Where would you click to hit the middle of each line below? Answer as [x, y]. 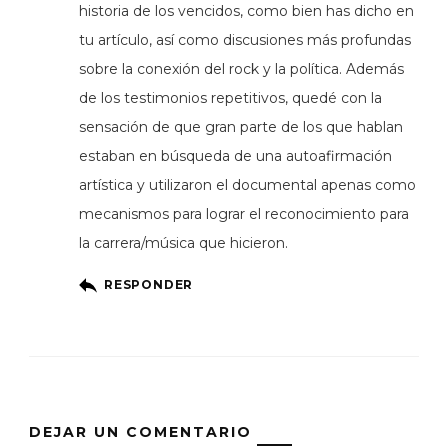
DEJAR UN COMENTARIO [140, 431]
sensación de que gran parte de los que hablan [241, 126]
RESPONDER [149, 284]
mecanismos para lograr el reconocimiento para [244, 213]
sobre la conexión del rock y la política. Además [241, 68]
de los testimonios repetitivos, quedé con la [230, 97]
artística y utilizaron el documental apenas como [247, 184]
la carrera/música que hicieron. [183, 242]
